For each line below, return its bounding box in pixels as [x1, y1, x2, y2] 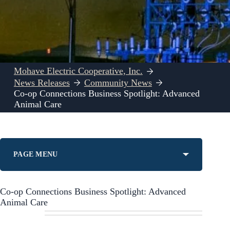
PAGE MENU [13, 150, 58, 158]
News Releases [13, 77, 70, 88]
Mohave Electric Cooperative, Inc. [13, 66, 143, 76]
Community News [84, 77, 152, 88]
